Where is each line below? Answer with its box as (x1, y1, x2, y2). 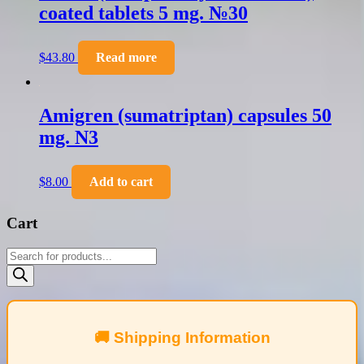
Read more (96, 50, 157, 64)
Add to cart (89, 175, 153, 189)
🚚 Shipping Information (93, 328, 271, 346)
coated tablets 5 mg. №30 (39, 2, 248, 24)
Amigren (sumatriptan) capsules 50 (39, 105, 331, 127)
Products (6, 246, 50, 261)
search (6, 261, 38, 275)
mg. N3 (39, 127, 98, 149)
